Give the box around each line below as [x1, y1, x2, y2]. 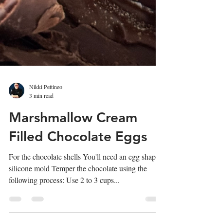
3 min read [29, 110, 54, 119]
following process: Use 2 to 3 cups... [9, 194, 120, 204]
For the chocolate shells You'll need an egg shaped [9, 170, 163, 181]
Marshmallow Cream [9, 128, 137, 145]
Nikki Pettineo [29, 102, 62, 110]
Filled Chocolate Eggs [9, 147, 147, 164]
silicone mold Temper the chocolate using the [9, 182, 147, 193]
